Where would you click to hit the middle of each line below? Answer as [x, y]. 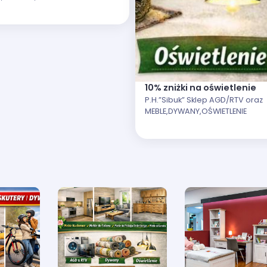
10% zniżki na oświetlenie [201, 87]
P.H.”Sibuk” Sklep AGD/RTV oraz [204, 100]
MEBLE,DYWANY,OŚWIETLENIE [196, 111]
